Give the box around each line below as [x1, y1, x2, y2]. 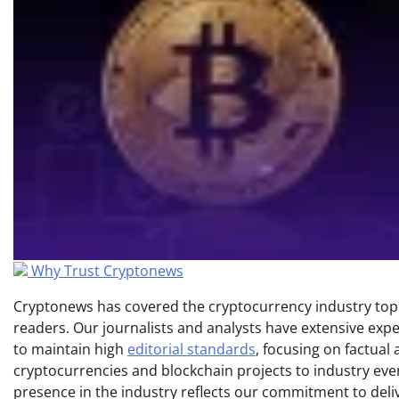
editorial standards [127, 338, 256, 359]
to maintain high [13, 338, 127, 359]
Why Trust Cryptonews [31, 260, 183, 281]
